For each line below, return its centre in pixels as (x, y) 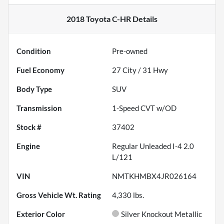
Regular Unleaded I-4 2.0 (153, 146)
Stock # (29, 127)
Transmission (39, 108)
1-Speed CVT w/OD (144, 108)
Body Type (34, 89)
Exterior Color (41, 214)
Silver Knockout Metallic (161, 214)
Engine (28, 146)
